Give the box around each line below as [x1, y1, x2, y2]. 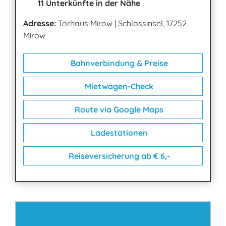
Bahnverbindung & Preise [68, 58, 168, 68]
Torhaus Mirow [56, 18, 115, 28]
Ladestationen [88, 128, 148, 138]
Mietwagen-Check [83, 81, 153, 91]
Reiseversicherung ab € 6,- [66, 151, 170, 161]
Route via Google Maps [73, 104, 163, 115]
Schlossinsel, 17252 [118, 18, 187, 28]
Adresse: [23, 18, 56, 28]
